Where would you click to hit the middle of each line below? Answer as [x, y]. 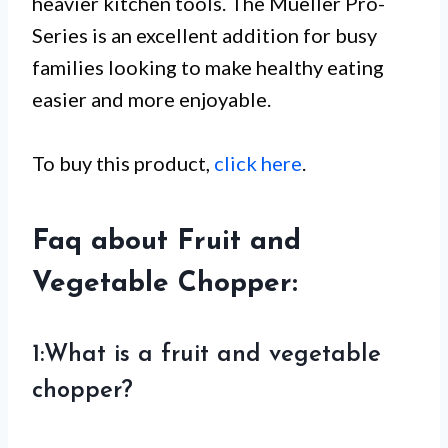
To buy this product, [123, 162]
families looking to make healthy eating [208, 66]
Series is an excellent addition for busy [204, 34]
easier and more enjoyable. [151, 98]
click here [258, 162]
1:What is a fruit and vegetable [206, 354]
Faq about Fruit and [166, 241]
